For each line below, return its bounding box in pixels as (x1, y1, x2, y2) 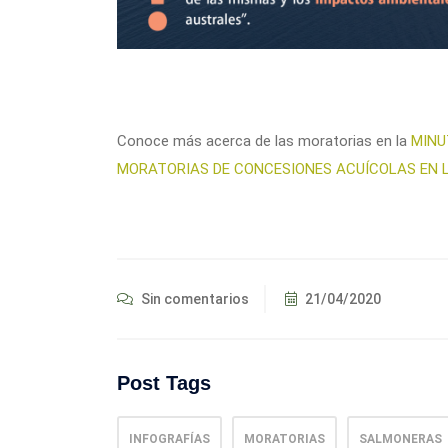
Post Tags (117, 371, 211, 394)
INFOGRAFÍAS (129, 431, 210, 446)
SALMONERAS (359, 431, 442, 446)
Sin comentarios (138, 290, 249, 307)
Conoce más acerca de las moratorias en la (117, 131, 411, 150)
